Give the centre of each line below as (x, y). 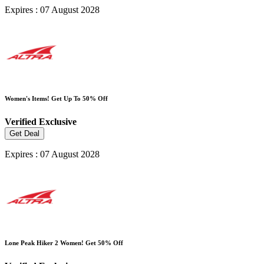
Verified (22, 121)
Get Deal (24, 133)
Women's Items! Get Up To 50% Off (56, 98)
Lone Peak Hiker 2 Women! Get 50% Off (64, 242)
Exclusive (58, 121)
